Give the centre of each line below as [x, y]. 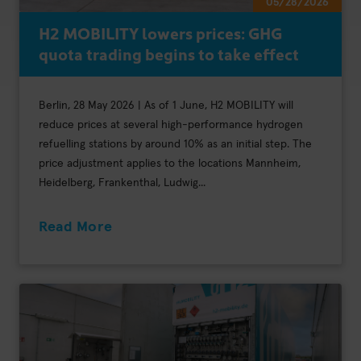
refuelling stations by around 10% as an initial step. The [175, 144]
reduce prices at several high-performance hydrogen [171, 124]
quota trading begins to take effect [169, 53]
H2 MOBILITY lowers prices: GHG [160, 32]
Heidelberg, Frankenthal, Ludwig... [122, 183]
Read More [76, 227]
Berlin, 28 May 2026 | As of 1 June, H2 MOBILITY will [166, 105]
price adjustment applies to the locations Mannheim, [170, 163]
